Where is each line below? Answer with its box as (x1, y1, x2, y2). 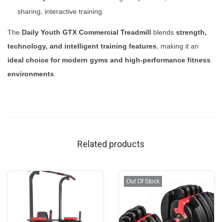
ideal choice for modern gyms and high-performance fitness (7, 55, 211, 64)
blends (151, 28, 176, 36)
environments (7, 69, 54, 78)
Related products (77, 138, 145, 149)
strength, (176, 28, 207, 36)
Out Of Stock (126, 177, 160, 185)
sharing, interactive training (17, 7, 102, 15)
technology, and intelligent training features (7, 42, 157, 50)
